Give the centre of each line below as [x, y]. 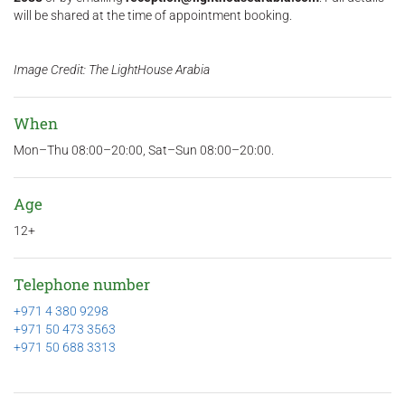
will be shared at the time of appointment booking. [154, 15]
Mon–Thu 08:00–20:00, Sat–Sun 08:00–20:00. [144, 150]
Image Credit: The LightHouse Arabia [112, 69]
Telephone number [82, 284]
